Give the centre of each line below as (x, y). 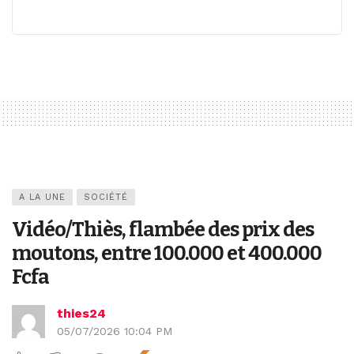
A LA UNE (42, 197)
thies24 (81, 313)
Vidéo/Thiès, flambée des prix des (163, 229)
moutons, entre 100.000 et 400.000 (167, 253)
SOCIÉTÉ (106, 197)
